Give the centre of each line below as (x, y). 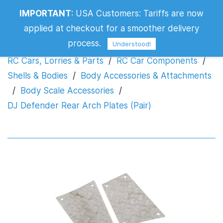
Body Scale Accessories (67, 91)
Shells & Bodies (38, 76)
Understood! (131, 44)
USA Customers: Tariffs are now (140, 13)
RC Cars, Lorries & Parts (56, 61)
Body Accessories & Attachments (146, 76)
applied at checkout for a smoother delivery (111, 28)
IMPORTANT (45, 13)
